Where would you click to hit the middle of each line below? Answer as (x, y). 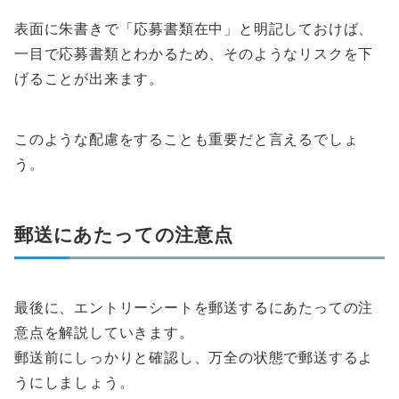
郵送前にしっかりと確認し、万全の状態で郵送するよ (194, 358)
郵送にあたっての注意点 (124, 235)
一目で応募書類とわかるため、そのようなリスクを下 (194, 54)
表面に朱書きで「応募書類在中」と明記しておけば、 (194, 29)
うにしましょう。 (74, 383)
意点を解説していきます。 (104, 333)
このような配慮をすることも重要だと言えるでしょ (187, 139)
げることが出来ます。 (89, 79)
